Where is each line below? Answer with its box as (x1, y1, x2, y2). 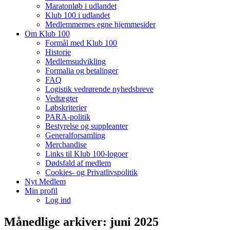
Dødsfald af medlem (45, 159, 111, 167)
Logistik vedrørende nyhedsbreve (45, 85, 154, 93)
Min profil (25, 186, 57, 195)
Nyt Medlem (25, 177, 66, 186)
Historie (45, 48, 71, 56)
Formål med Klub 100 (45, 39, 117, 47)
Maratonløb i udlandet (45, 2, 117, 10)
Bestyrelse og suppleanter (45, 122, 128, 130)
